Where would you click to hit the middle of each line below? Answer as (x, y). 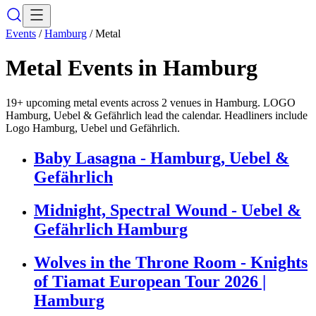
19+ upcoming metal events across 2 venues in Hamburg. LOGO (151, 102)
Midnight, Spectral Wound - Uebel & (168, 210)
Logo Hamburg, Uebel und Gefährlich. (93, 128)
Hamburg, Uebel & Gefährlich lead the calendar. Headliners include (157, 115)
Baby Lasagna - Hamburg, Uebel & (162, 158)
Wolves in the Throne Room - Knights (171, 262)
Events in (113, 68)
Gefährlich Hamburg (111, 229)
